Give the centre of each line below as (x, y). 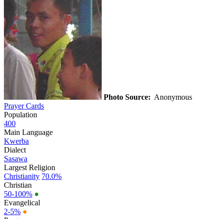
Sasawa (16, 158)
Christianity (22, 176)
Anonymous (172, 97)
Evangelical (22, 202)
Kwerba (16, 141)
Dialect (15, 150)
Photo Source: (127, 97)
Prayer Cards (24, 106)
